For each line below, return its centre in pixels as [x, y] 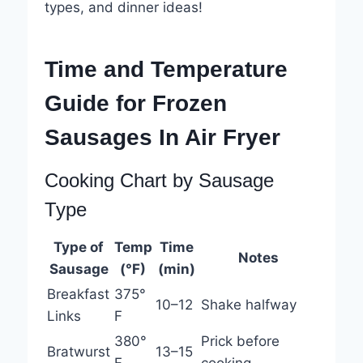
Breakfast [78, 295]
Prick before [240, 342]
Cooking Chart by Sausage [159, 181]
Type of [79, 248]
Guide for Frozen [135, 104]
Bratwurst [78, 352]
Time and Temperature [166, 70]
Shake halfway [248, 305]
